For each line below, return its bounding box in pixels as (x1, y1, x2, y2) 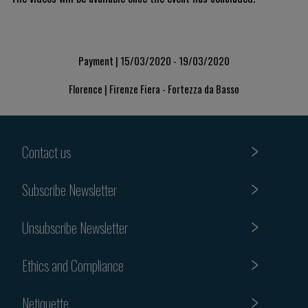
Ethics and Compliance (22, 254, 124, 276)
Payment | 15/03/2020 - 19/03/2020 (78, 53, 230, 68)
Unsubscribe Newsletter (22, 217, 128, 238)
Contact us (22, 141, 71, 162)
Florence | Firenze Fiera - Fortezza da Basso (69, 81, 239, 96)
